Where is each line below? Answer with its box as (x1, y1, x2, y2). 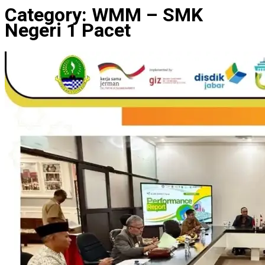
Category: (5, 1, 92, 30)
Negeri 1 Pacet (5, 17, 131, 45)
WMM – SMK (92, 1, 203, 30)
